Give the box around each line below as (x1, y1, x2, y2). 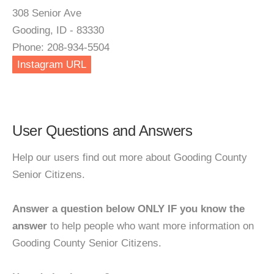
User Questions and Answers (12, 122, 192, 139)
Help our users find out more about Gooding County (12, 152, 247, 163)
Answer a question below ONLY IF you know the (12, 203, 245, 215)
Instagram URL (17, 59, 86, 70)
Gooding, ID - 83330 (12, 24, 104, 36)
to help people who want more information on (47, 220, 254, 232)
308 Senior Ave (12, 7, 81, 19)
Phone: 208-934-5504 (12, 42, 109, 53)
